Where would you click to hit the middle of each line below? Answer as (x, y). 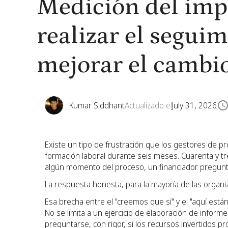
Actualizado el (148, 105)
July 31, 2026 (194, 105)
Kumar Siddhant (97, 105)
